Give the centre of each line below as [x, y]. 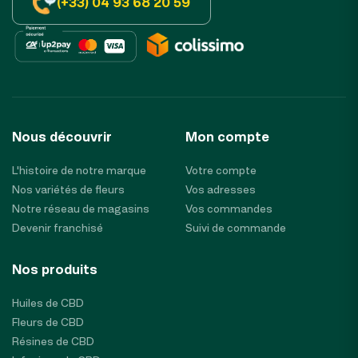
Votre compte [221, 171]
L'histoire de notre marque [79, 171]
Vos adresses [220, 190]
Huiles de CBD [48, 303]
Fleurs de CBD [48, 322]
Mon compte [227, 137]
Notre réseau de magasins [81, 209]
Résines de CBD [53, 342]
